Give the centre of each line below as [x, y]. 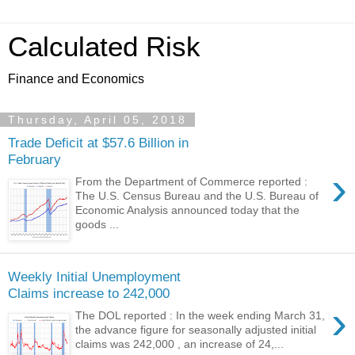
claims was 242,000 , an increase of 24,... [180, 344]
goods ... [97, 225]
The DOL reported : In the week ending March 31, [200, 316]
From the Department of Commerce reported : [192, 182]
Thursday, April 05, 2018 [97, 120]
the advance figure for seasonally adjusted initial [196, 330]
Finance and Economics [76, 79]
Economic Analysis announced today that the [188, 210]
